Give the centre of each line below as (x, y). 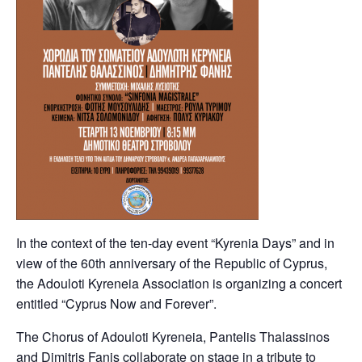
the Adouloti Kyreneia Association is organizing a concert (179, 283)
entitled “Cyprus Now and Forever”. (116, 303)
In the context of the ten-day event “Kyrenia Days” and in (175, 243)
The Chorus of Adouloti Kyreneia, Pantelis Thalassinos (173, 337)
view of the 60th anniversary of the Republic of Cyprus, (172, 263)
